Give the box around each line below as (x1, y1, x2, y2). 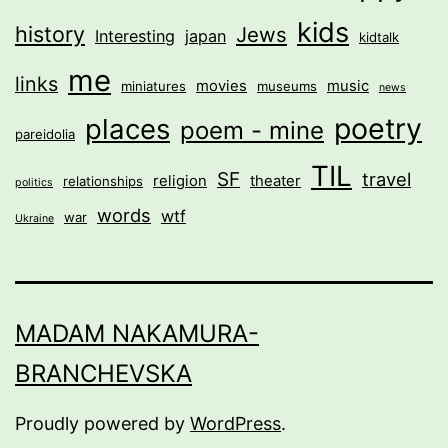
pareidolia (15, 126, 75, 143)
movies (196, 77, 247, 96)
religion (153, 172, 207, 191)
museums (257, 78, 317, 95)
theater (250, 172, 301, 191)
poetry (334, 111, 422, 147)
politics (15, 176, 53, 190)
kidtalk (359, 29, 399, 46)
